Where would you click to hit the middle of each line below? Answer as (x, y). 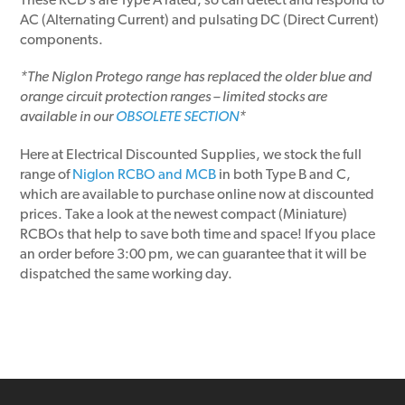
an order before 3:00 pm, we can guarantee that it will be (193, 254)
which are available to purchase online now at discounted (198, 195)
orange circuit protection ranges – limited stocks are (174, 98)
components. (62, 41)
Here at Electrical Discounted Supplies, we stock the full (191, 155)
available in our (68, 118)
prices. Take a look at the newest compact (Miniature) (184, 215)
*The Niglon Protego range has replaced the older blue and (196, 78)
